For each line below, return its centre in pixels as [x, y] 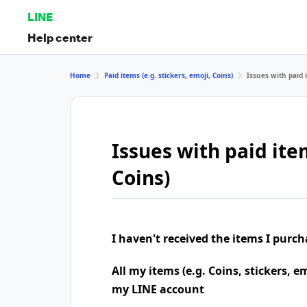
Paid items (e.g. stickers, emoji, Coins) [169, 75]
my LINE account [158, 289]
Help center [60, 37]
